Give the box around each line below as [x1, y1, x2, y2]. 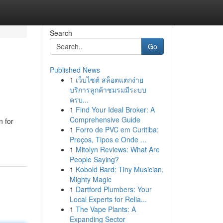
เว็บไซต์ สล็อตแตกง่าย [75, 75, 143, 85]
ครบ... [69, 95, 89, 105]
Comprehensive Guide [69, 114, 140, 124]
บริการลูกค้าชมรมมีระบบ [69, 85, 146, 95]
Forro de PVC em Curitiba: [75, 124, 159, 134]
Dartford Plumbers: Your [75, 184, 152, 194]
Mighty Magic [69, 174, 111, 184]
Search [49, 28, 72, 38]
